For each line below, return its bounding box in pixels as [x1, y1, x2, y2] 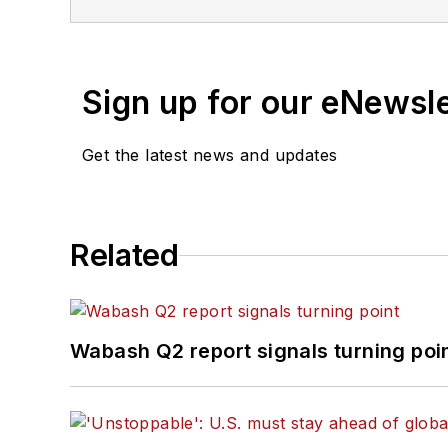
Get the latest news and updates [82, 145, 338, 165]
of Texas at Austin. [119, 5, 276, 26]
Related [70, 237, 179, 273]
